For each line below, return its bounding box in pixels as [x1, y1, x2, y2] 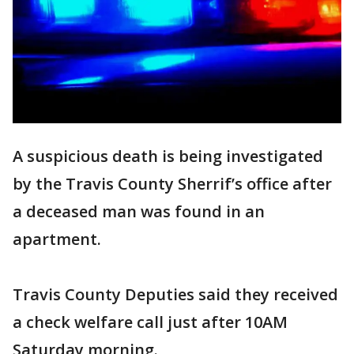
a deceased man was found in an [13, 201, 265, 223]
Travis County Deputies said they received [13, 284, 338, 306]
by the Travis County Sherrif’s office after [13, 173, 332, 195]
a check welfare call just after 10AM [13, 311, 288, 333]
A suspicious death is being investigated [13, 145, 323, 168]
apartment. [13, 228, 101, 250]
